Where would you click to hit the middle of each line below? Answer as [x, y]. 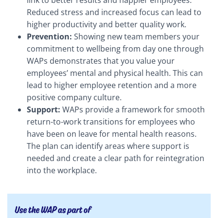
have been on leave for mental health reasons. [112, 134]
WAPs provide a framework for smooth [133, 109]
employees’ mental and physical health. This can [115, 73]
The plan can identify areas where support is [108, 146]
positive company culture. [74, 97]
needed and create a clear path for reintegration [116, 158]
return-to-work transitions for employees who [111, 122]
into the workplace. [62, 170]
